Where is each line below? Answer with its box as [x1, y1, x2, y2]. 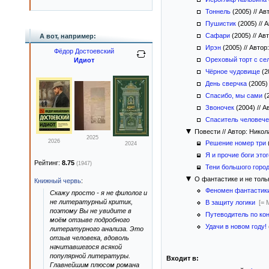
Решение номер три [205, 139, 266, 147]
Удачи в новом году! [205, 223, 267, 230]
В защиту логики [205, 199, 255, 206]
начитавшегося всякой [50, 243, 122, 250]
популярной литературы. [50, 252, 130, 259]
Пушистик [205, 20, 236, 27]
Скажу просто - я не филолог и [50, 189, 147, 196]
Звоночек [205, 104, 234, 111]
